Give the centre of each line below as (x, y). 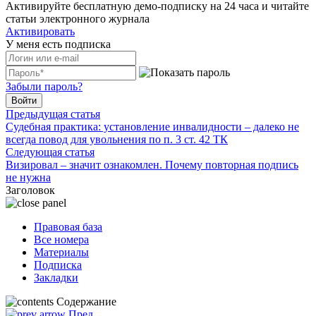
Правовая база (68, 226)
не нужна (28, 177)
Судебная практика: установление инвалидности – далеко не (152, 126)
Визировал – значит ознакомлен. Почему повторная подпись (152, 164)
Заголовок (30, 190)
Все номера (61, 239)
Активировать (40, 31)
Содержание (86, 301)
